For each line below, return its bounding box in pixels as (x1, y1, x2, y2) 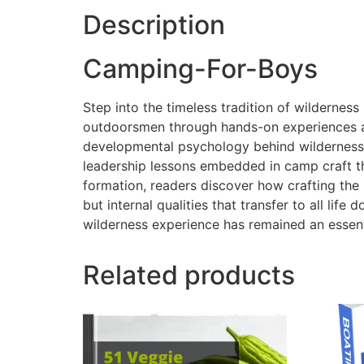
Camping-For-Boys (83, 53, 318, 85)
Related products (83, 259, 295, 292)
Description (83, 9, 225, 41)
